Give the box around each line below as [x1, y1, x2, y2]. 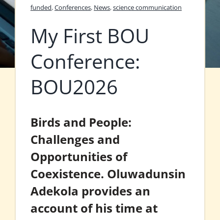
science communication [113, 3, 182, 12]
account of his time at [30, 200, 158, 217]
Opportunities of [30, 148, 127, 165]
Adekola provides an [30, 183, 150, 199]
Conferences [55, 3, 91, 12]
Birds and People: [30, 114, 132, 131]
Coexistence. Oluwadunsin [30, 165, 186, 182]
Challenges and [30, 131, 120, 148]
